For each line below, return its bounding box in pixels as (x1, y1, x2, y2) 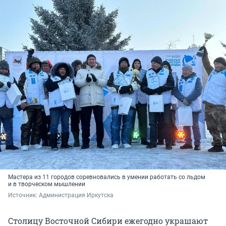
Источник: (8, 192, 39, 199)
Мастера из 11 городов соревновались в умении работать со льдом (8, 174, 205, 181)
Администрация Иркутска (39, 192, 114, 199)
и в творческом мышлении (8, 181, 85, 188)
